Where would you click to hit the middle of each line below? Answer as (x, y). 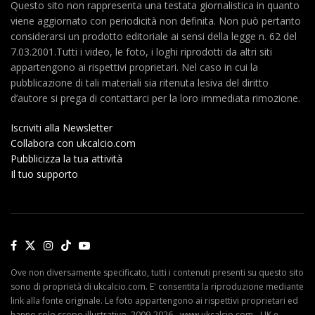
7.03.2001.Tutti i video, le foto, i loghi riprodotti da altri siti (141, 51)
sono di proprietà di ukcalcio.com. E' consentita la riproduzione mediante (157, 287)
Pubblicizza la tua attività (66, 158)
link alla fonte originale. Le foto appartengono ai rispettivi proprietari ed (154, 301)
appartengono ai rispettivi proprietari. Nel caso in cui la (134, 67)
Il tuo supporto (44, 174)
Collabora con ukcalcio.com (73, 143)
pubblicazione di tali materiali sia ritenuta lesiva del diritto (140, 82)
